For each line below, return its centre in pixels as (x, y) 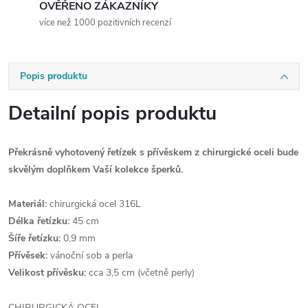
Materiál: (27, 204)
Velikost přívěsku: (47, 273)
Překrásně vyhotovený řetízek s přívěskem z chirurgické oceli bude (153, 152)
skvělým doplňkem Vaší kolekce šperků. (96, 169)
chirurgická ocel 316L (94, 204)
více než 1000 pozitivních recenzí (105, 23)
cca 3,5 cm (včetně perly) (140, 273)
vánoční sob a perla (90, 255)
